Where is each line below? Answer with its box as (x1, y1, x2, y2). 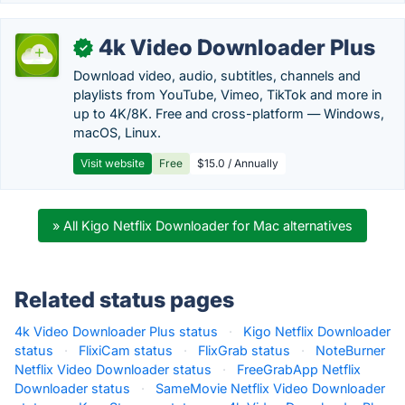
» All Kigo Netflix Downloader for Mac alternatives (52, 218, 353, 233)
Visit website (80, 156, 145, 170)
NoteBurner (316, 343, 385, 358)
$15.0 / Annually (197, 156, 278, 170)
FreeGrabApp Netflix (237, 362, 361, 377)
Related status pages (14, 287, 234, 313)
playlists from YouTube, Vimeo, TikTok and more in (73, 87, 381, 102)
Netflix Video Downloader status (14, 362, 212, 377)
